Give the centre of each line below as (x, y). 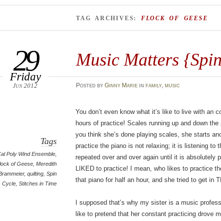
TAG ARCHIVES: (108, 18)
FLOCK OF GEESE (174, 18)
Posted (86, 85)
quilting (36, 174)
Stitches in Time (38, 184)
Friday (25, 76)
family (153, 85)
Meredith (47, 164)
